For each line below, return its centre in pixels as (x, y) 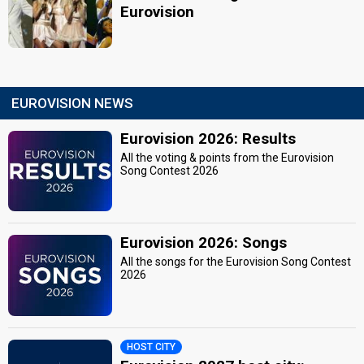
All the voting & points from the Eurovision (227, 157)
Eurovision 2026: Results (208, 138)
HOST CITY (152, 347)
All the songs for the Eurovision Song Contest (236, 262)
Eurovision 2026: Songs (204, 243)
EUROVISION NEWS (72, 103)
